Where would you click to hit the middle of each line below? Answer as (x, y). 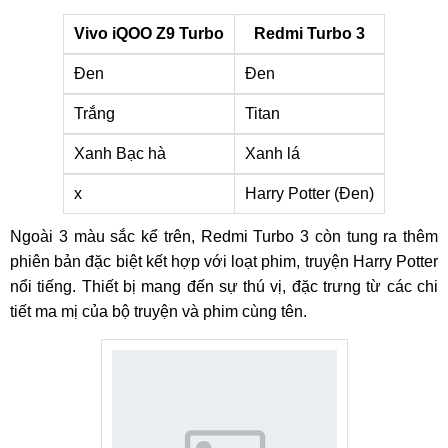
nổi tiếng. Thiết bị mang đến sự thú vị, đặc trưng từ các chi (224, 286)
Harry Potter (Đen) (309, 193)
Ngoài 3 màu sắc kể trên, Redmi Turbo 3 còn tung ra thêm (224, 236)
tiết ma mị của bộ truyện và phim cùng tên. (158, 311)
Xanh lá (274, 153)
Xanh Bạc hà (120, 153)
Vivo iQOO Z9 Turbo (149, 33)
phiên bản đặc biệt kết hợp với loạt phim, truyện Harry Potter (224, 261)
